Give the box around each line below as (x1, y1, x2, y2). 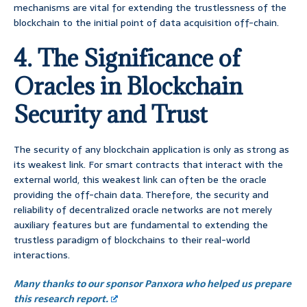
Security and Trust (14, 99, 208, 130)
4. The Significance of (14, 43, 241, 73)
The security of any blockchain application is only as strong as (14, 142, 289, 158)
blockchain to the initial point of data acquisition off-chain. (14, 15, 279, 31)
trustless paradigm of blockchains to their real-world (14, 232, 250, 248)
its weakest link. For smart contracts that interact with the (14, 157, 283, 173)
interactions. (14, 247, 70, 263)
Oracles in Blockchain (14, 71, 243, 101)
